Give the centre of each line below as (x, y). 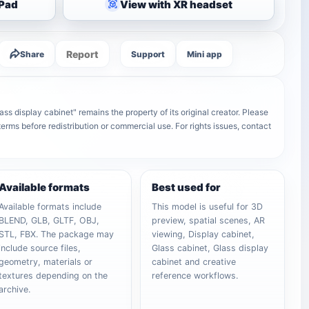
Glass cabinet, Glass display (210, 248)
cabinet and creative (194, 262)
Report (83, 54)
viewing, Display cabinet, (203, 234)
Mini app (205, 54)
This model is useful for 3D (208, 207)
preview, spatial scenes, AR (209, 220)
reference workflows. (195, 276)
